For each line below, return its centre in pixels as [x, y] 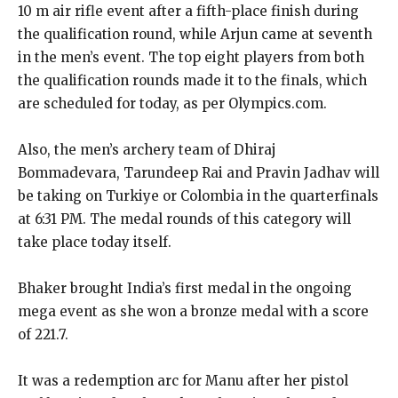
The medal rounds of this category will [220, 219]
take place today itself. [95, 242]
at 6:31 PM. [52, 219]
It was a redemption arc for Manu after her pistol [183, 380]
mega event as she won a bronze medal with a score [193, 311]
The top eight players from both [256, 57]
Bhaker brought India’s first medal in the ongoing [185, 288]
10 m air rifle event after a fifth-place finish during [188, 11]
